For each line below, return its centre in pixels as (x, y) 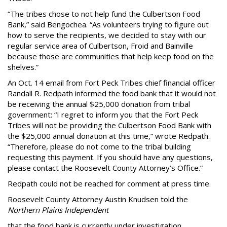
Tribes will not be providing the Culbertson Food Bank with (109, 125)
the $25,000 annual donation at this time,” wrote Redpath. (109, 136)
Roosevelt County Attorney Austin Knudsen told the (98, 199)
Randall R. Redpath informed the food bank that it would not (112, 93)
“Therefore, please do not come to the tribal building (99, 146)
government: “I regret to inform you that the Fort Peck (103, 115)
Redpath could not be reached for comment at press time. (109, 183)
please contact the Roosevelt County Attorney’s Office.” (105, 168)
